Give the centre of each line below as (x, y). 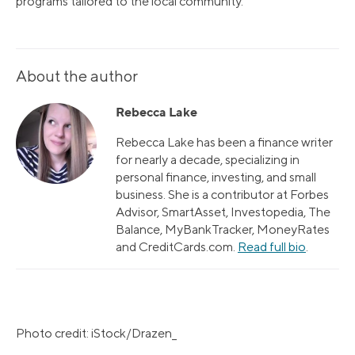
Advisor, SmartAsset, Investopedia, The (223, 212)
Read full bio (271, 247)
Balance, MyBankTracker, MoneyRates (222, 230)
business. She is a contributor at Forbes (222, 195)
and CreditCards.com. (176, 247)
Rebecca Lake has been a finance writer (224, 143)
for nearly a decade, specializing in (207, 160)
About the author (77, 76)
